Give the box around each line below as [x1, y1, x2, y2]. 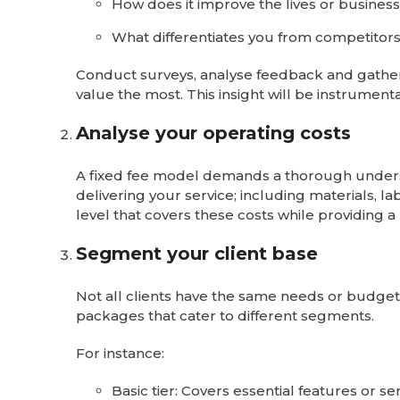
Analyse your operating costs [76, 122, 351, 144]
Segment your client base [76, 243, 318, 264]
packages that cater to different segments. [76, 307, 378, 324]
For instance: [76, 345, 164, 362]
